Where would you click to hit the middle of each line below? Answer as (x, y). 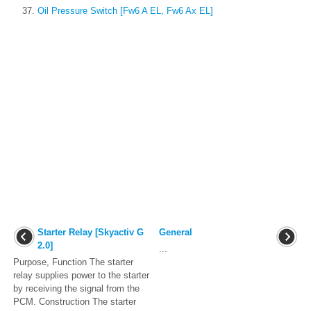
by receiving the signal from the (76, 289)
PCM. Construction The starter (75, 302)
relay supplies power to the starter (81, 276)
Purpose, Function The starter (73, 262)
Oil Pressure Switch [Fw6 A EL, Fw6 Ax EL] (125, 11)
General (176, 233)
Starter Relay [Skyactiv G (91, 233)
